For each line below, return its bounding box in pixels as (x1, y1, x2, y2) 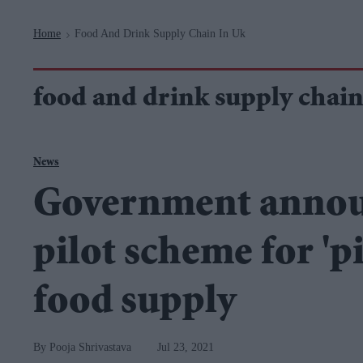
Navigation (111, 2, 169, 15)
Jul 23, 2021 (157, 341, 214, 353)
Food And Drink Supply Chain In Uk (75, 28, 246, 40)
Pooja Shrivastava (49, 341, 131, 353)
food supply (33, 284, 236, 324)
